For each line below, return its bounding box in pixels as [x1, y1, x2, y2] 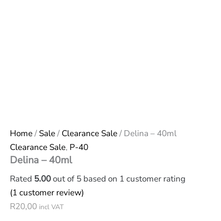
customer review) [17, 187, 84, 198]
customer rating [124, 173, 185, 184]
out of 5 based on [51, 173, 119, 184]
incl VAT [39, 202, 64, 212]
